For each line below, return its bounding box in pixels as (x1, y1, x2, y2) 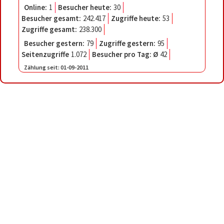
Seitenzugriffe (21, 49, 69, 59)
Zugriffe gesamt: (21, 24, 77, 34)
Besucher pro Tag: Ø (91, 49, 158, 59)
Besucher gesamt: (21, 13, 81, 23)
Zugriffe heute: (110, 13, 160, 23)
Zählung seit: (23, 63, 59, 71)
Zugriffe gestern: (98, 38, 155, 48)
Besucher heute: (57, 2, 111, 12)
